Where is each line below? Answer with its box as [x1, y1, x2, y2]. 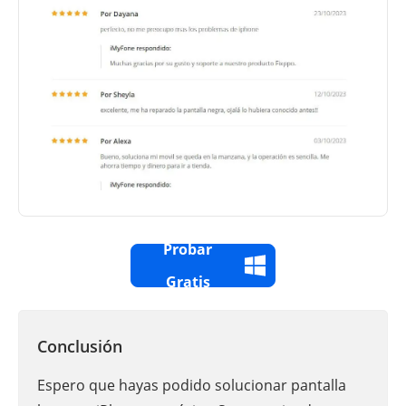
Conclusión [37, 334, 122, 357]
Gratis [165, 271, 210, 292]
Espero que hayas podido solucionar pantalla [37, 374, 346, 395]
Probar [163, 238, 213, 259]
